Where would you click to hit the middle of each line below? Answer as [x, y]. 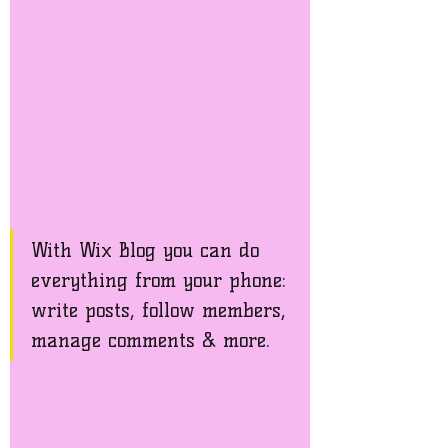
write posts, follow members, [162, 309]
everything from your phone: [162, 279]
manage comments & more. [154, 339]
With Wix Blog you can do [148, 249]
